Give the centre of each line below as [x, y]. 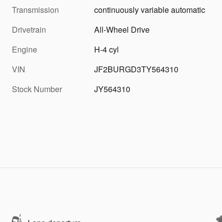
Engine [25, 49]
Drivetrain [29, 29]
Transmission [35, 9]
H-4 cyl [107, 49]
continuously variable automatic [150, 9]
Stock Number [37, 89]
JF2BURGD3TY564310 [137, 69]
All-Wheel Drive [122, 29]
